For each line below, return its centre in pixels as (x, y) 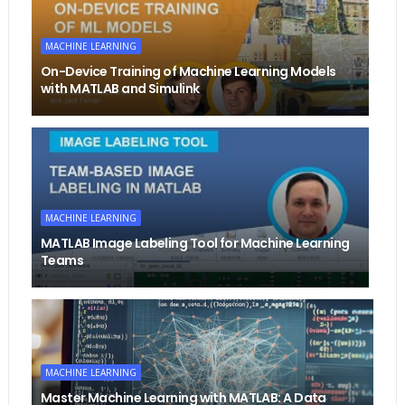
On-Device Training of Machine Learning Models (188, 72)
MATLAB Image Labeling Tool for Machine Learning (195, 244)
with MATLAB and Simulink (120, 89)
